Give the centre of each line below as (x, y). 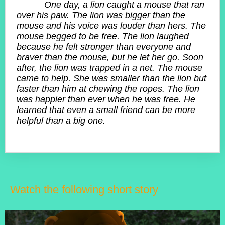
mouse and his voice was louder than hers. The (111, 26)
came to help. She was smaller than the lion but (111, 79)
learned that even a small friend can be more (106, 110)
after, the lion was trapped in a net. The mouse (109, 68)
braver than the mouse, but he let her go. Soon (110, 58)
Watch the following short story (84, 190)
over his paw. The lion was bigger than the (101, 15)
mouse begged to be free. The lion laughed (103, 36)
